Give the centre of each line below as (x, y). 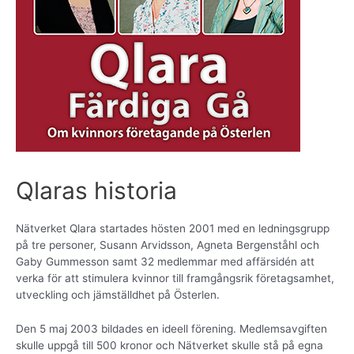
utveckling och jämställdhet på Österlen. (118, 295)
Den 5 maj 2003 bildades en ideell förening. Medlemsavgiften (171, 328)
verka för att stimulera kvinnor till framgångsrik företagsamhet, (175, 279)
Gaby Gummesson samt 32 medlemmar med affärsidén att (165, 262)
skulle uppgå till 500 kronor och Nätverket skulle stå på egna (169, 345)
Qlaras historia (96, 190)
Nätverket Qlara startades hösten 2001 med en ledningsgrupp (173, 229)
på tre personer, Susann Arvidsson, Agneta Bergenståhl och (168, 245)
